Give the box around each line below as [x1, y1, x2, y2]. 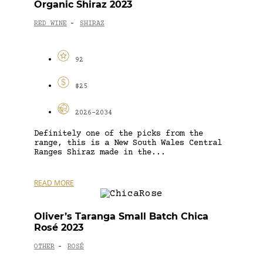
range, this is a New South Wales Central [34, 138, 222, 148]
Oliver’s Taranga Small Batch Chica [34, 210, 208, 222]
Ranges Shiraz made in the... [34, 147, 166, 157]
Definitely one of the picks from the [34, 129, 203, 139]
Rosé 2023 [34, 221, 83, 233]
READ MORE [34, 177, 74, 188]
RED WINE [34, 20, 67, 28]
